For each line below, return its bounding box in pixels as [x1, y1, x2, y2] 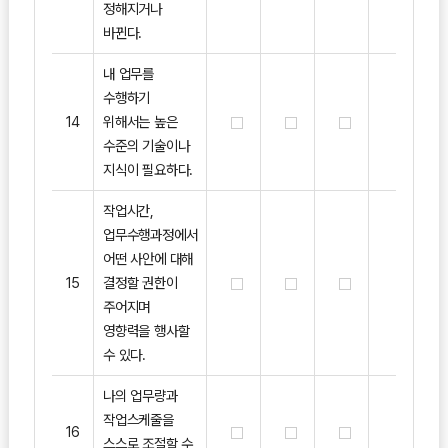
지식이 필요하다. [102, 160, 194, 178]
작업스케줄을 [102, 410, 174, 428]
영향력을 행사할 [102, 321, 190, 339]
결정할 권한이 [102, 273, 178, 291]
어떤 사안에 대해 [102, 249, 194, 267]
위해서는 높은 [102, 112, 178, 130]
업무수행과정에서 [102, 225, 198, 243]
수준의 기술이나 [102, 136, 190, 154]
